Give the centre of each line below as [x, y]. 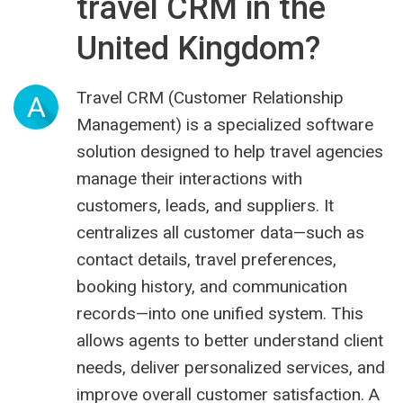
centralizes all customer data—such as [220, 233]
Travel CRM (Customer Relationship [210, 98]
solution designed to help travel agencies [230, 152]
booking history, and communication [212, 287]
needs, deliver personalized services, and [231, 368]
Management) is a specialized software [225, 125]
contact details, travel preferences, [206, 260]
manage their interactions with [189, 179]
